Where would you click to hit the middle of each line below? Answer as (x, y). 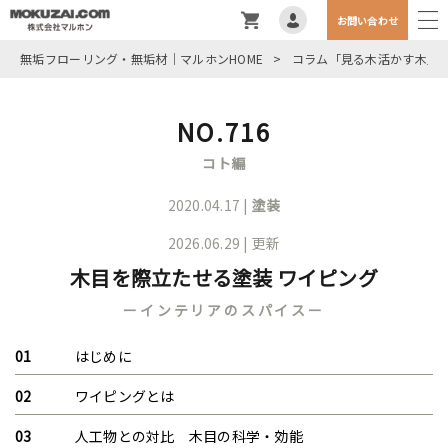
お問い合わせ (367, 20)
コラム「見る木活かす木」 (365, 58)
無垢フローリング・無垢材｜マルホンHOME (142, 58)
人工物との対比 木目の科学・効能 (189, 436)
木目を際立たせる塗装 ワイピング (224, 277)
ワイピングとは (125, 396)
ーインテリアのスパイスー (224, 310)
